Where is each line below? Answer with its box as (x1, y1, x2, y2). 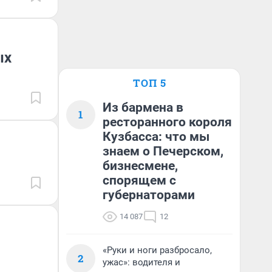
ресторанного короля (103, 115, 232, 129)
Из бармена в (103, 100, 183, 115)
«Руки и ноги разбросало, (103, 245, 212, 256)
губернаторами (103, 188, 195, 202)
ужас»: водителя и (103, 257, 180, 268)
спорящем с (103, 173, 176, 188)
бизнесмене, (103, 158, 178, 173)
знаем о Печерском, (103, 144, 223, 158)
